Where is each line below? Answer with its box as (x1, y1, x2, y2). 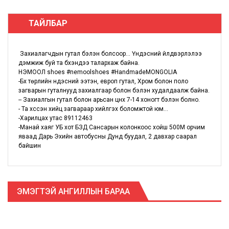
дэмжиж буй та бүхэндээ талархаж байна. (18, 59, 140, 66)
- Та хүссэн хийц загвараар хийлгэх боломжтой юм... (18, 105, 168, 112)
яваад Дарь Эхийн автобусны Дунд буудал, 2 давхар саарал (18, 132, 197, 140)
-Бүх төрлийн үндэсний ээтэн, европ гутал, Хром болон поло (18, 77, 188, 85)
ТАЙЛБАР (29, 18, 67, 28)
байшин (18, 142, 41, 149)
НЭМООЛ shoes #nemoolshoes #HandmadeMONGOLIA (18, 68, 177, 76)
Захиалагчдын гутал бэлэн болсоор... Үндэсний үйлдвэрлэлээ (18, 50, 202, 57)
